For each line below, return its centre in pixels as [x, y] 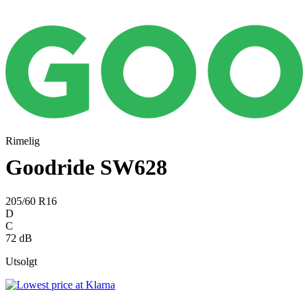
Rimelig [23, 141]
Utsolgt [21, 261]
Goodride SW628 [86, 168]
